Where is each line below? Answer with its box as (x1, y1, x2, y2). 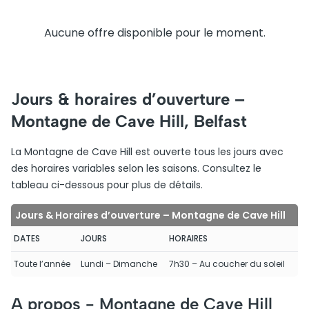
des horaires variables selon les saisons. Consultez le (11, 161, 261, 175)
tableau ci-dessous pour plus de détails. (11, 178, 203, 192)
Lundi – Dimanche (81, 258, 157, 270)
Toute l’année (14, 258, 70, 270)
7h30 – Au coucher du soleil (169, 258, 285, 270)
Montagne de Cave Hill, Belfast (11, 111, 247, 131)
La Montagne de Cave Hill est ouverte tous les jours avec (11, 145, 283, 159)
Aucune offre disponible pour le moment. (43, 25, 266, 41)
